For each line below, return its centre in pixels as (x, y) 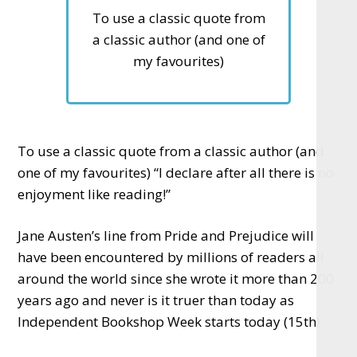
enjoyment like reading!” (94, 194)
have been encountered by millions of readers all (171, 257)
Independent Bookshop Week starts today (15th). (171, 321)
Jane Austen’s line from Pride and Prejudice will (166, 235)
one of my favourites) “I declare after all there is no (176, 172)
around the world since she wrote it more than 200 (176, 278)
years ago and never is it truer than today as (156, 300)
